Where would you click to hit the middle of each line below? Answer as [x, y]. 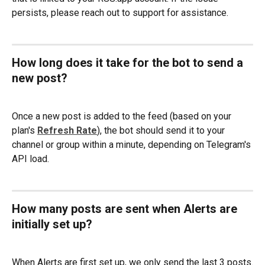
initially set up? [52, 224]
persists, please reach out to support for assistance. [120, 12]
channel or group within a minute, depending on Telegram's [132, 144]
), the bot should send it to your [162, 130]
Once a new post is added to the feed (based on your [123, 116]
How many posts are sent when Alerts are [126, 209]
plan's [25, 130]
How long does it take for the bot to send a [129, 63]
